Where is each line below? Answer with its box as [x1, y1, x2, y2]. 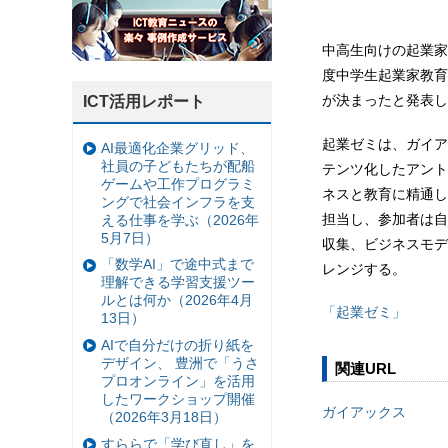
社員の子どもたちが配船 [101, 157, 255, 174]
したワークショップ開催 [101, 390, 255, 407]
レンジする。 [322, 260, 406, 277]
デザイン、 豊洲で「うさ [101, 354, 259, 371]
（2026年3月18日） [101, 408, 227, 425]
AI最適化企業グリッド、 [101, 139, 254, 156]
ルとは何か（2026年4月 [101, 292, 253, 309]
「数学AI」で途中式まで [101, 256, 254, 273]
